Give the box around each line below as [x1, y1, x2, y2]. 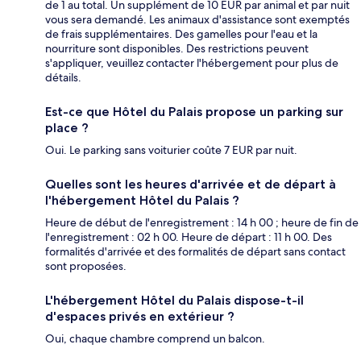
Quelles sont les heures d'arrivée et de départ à [45, 176, 336, 193]
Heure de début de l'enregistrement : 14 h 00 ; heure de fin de [45, 215, 359, 230]
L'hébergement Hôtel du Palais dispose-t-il [45, 293, 304, 309]
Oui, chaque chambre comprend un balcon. [45, 331, 265, 346]
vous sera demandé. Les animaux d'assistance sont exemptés [45, 12, 350, 27]
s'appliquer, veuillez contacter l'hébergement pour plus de [45, 56, 338, 71]
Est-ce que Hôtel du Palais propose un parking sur [45, 104, 343, 120]
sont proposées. [45, 259, 127, 274]
